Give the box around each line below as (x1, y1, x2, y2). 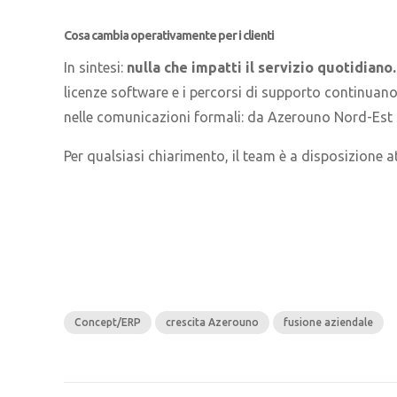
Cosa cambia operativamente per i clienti (64, 27, 274, 43)
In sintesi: (64, 59, 127, 76)
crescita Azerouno (166, 316, 259, 329)
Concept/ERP (74, 316, 141, 329)
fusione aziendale (284, 316, 373, 329)
